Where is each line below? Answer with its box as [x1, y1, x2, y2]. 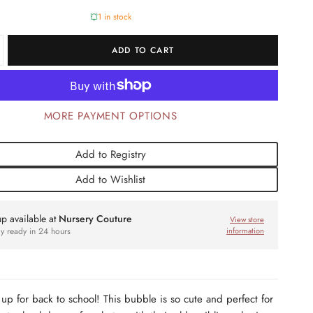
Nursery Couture [59, 211, 133, 226]
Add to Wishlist [75, 172, 145, 187]
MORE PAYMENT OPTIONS [43, 108, 177, 124]
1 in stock [97, 10, 131, 23]
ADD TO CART [111, 44, 175, 57]
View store [230, 214, 264, 225]
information [226, 225, 264, 236]
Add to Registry [75, 147, 146, 162]
